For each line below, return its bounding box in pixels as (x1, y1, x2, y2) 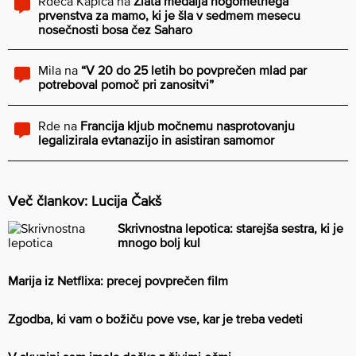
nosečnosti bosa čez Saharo (38, 21, 192, 37)
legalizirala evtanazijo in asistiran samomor (38, 132, 274, 147)
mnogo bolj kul (118, 234, 200, 250)
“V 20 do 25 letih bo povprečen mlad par (81, 62, 307, 77)
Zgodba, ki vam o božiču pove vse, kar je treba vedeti (8, 311, 303, 326)
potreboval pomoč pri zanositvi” (38, 76, 214, 91)
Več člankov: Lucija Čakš (8, 192, 161, 209)
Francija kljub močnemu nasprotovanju (80, 118, 295, 133)
